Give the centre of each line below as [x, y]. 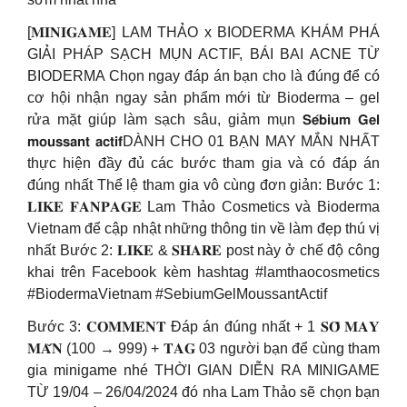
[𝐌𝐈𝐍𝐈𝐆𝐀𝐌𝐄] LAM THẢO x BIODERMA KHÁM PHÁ [203, 32]
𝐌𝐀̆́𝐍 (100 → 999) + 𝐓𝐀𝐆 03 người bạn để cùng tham [203, 348]
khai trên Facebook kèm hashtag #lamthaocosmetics [203, 272]
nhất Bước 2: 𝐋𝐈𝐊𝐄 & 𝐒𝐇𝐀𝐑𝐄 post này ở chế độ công [203, 250]
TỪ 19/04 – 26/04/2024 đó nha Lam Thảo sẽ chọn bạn [203, 392]
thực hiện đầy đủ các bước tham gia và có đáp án [203, 163]
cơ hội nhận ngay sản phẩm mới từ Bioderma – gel [203, 98]
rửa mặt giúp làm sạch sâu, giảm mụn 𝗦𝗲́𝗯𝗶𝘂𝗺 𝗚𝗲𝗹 [203, 119]
